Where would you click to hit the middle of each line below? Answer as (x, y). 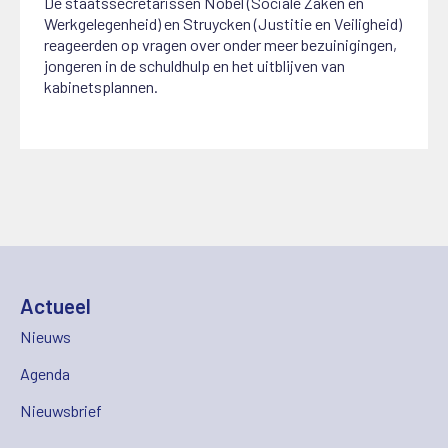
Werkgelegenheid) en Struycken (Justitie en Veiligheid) (223, 24)
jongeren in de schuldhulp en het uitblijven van (195, 66)
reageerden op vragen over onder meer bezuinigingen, (221, 45)
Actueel (55, 305)
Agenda (45, 373)
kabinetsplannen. (101, 87)
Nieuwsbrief (61, 411)
